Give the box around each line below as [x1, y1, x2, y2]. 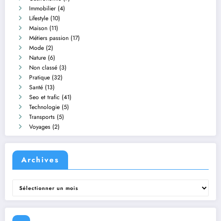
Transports [29, 112, 55, 121]
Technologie [29, 102, 60, 111]
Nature [29, 53, 46, 62]
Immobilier [29, 3, 56, 13]
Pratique [29, 73, 50, 82]
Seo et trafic [29, 92, 60, 102]
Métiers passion [29, 33, 69, 42]
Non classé [29, 63, 57, 72]
